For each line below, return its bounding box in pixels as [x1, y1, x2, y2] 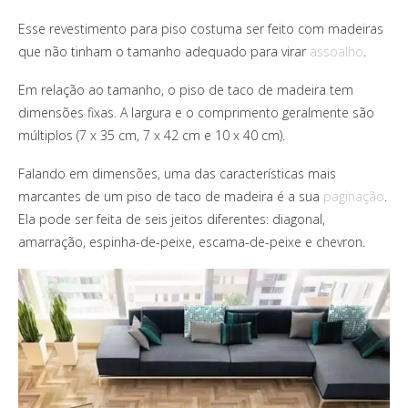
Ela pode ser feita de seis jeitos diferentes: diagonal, [18, 210, 325, 229]
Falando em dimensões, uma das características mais [18, 165, 336, 183]
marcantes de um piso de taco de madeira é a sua [18, 188, 323, 206]
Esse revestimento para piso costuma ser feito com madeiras [18, 20, 383, 38]
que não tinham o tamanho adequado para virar [18, 43, 310, 61]
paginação [323, 188, 384, 206]
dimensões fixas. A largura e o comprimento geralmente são [18, 104, 374, 122]
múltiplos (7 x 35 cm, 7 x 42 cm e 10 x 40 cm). [18, 127, 285, 145]
